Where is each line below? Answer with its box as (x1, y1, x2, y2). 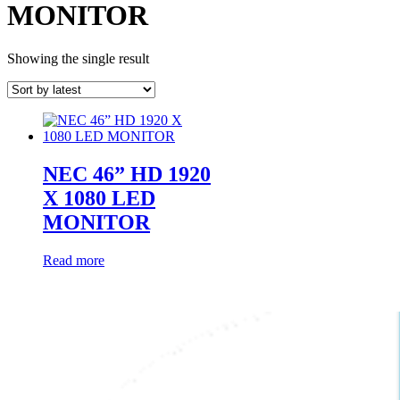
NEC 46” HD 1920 (43, 162, 211, 186)
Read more (43, 252, 104, 268)
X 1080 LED (43, 186, 155, 210)
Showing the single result (7, 50, 149, 66)
